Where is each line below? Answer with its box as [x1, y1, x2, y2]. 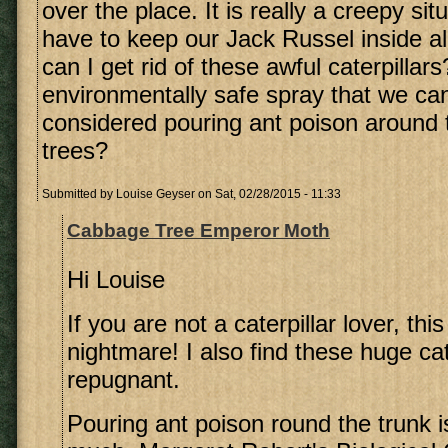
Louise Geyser [116, 187, 195, 201]
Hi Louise [67, 266, 165, 293]
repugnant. [67, 366, 180, 393]
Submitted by [42, 187, 116, 201]
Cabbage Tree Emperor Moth [67, 220, 330, 241]
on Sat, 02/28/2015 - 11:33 [195, 187, 341, 201]
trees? [42, 137, 108, 164]
